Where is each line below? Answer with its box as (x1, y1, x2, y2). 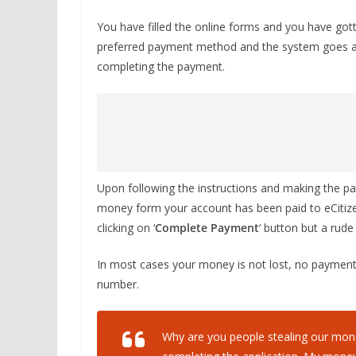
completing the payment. (97, 59, 225, 74)
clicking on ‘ (97, 220, 155, 235)
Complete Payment (155, 220, 259, 235)
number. (97, 277, 139, 292)
